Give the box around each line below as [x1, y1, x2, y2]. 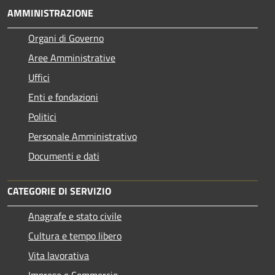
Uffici [28, 69, 50, 85]
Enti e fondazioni [28, 89, 98, 104]
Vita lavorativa [28, 247, 89, 263]
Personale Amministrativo [28, 128, 137, 144]
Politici [28, 109, 56, 124]
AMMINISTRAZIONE [7, 5, 93, 20]
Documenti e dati [28, 148, 99, 163]
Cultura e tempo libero [28, 228, 122, 243]
